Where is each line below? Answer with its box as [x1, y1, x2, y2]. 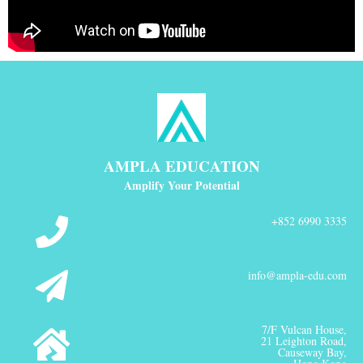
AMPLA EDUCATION [103, 155, 260, 177]
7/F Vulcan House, [262, 322, 347, 338]
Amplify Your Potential [123, 177, 240, 194]
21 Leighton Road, [261, 333, 347, 349]
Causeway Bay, [278, 344, 347, 361]
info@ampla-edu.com [248, 267, 347, 284]
